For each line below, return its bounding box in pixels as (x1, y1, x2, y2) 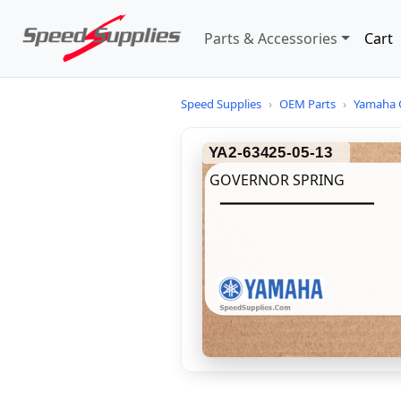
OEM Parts (279, 96, 336, 112)
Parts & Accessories (204, 29, 337, 48)
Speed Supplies (181, 96, 261, 112)
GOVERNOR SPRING (209, 170, 345, 190)
